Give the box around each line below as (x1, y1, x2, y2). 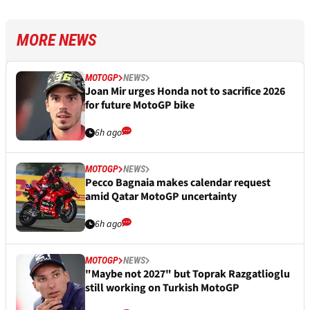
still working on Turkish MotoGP (85, 280, 239, 296)
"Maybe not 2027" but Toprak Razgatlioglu (85, 266, 290, 282)
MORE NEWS (17, 30, 97, 51)
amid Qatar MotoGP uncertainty (85, 189, 237, 205)
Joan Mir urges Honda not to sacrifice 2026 (85, 84, 285, 100)
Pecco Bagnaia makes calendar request (85, 175, 271, 191)
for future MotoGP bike (85, 98, 194, 113)
